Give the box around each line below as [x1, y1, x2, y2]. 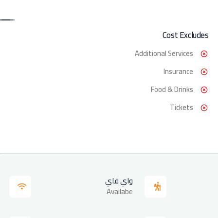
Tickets [169, 100, 193, 114]
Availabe [107, 184, 133, 199]
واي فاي [105, 173, 133, 188]
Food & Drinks [150, 82, 193, 96]
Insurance [163, 64, 193, 78]
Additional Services [134, 46, 193, 60]
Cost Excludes [162, 27, 209, 43]
